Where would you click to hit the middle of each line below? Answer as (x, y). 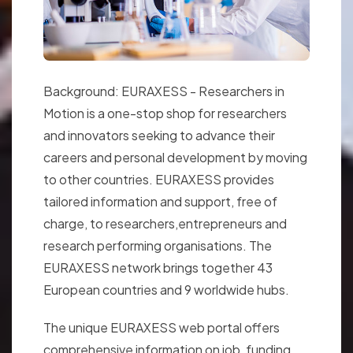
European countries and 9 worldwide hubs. (166, 289)
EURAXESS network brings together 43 (158, 267)
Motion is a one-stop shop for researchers (165, 113)
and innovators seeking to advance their (159, 135)
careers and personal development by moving (175, 157)
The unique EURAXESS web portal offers (162, 327)
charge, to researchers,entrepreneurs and (165, 223)
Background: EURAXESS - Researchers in (164, 91)
